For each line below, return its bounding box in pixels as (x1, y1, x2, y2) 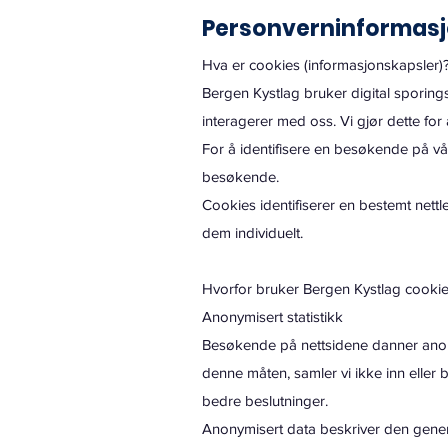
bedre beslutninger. (202, 392, 328, 409)
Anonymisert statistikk (202, 308, 343, 325)
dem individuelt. (202, 224, 303, 241)
